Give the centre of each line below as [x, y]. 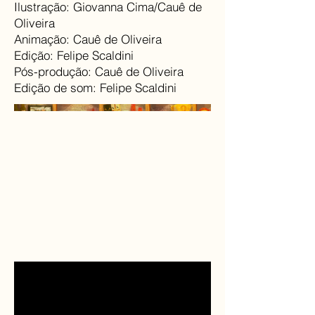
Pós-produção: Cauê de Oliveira [99, 71]
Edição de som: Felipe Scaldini [95, 88]
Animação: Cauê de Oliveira [88, 39]
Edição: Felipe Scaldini [74, 55]
